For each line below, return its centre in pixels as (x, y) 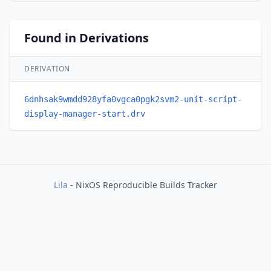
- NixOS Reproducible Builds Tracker (142, 185)
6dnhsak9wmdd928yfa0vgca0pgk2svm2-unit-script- (133, 99)
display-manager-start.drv (85, 114)
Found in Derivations (87, 38)
